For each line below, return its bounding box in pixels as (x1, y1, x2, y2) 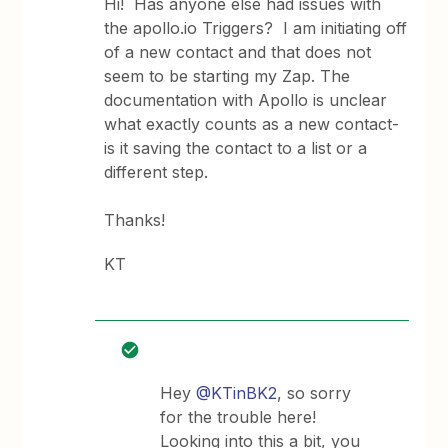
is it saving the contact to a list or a (104, 138, 368, 158)
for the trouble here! (160, 407, 317, 427)
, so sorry (277, 383, 352, 403)
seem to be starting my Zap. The (104, 66, 351, 86)
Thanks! (104, 210, 166, 230)
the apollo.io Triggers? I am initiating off (104, 18, 408, 38)
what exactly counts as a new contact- (104, 114, 400, 134)
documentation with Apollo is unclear (104, 90, 388, 110)
